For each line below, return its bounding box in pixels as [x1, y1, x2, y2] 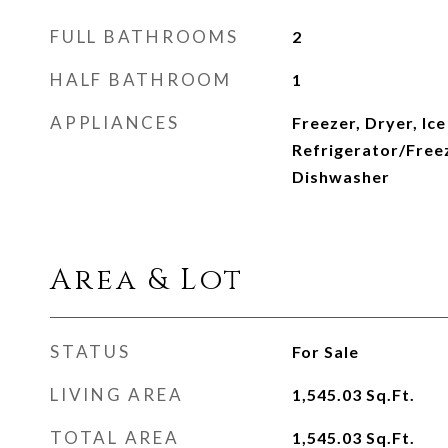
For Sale [291, 342, 359, 361]
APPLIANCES [50, 112, 180, 133]
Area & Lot [50, 261, 244, 300]
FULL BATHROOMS [50, 26, 239, 47]
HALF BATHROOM [50, 69, 232, 90]
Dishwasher [291, 167, 390, 186]
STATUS [50, 341, 131, 362]
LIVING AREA [50, 384, 184, 405]
